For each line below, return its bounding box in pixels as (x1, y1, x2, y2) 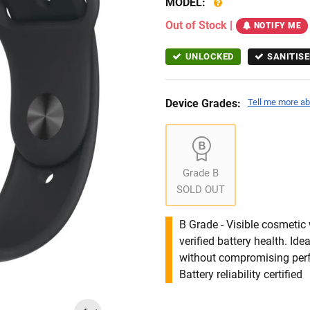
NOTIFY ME (253, 21, 301, 31)
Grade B (183, 167, 219, 180)
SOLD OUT (176, 183, 225, 197)
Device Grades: (165, 97, 241, 111)
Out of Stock (165, 18, 227, 32)
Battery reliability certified (179, 268, 302, 282)
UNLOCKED (185, 51, 234, 62)
